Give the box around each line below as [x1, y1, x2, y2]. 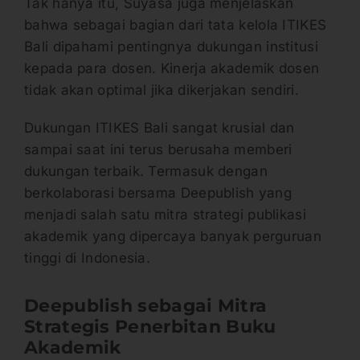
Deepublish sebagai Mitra [24, 294, 268, 317]
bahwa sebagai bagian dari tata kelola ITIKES [24, 16, 327, 33]
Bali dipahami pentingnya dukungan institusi [24, 38, 318, 55]
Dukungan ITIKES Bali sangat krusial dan [24, 119, 295, 136]
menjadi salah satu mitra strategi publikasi [24, 206, 306, 223]
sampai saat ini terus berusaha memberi [24, 141, 292, 157]
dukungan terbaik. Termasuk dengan [24, 162, 268, 179]
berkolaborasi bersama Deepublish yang [24, 184, 292, 201]
